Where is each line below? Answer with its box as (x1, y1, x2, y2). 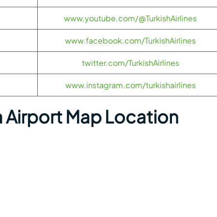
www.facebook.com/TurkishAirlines (65, 35, 196, 46)
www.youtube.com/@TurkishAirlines (64, 13, 197, 23)
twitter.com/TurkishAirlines (81, 58, 179, 68)
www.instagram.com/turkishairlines (65, 80, 196, 90)
